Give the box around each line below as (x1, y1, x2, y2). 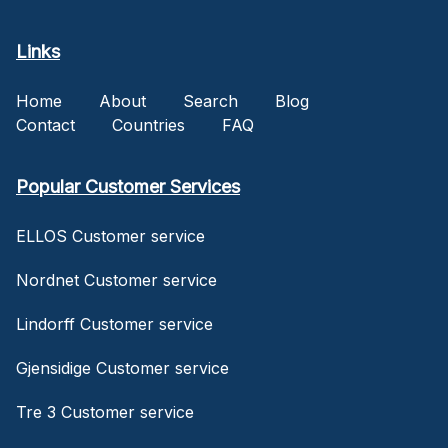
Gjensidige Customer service (16, 357, 229, 378)
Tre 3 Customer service (16, 401, 194, 422)
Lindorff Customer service (16, 313, 213, 334)
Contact (16, 114, 75, 135)
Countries (112, 114, 185, 135)
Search (183, 90, 238, 111)
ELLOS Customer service (16, 225, 205, 246)
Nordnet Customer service (16, 269, 217, 290)
